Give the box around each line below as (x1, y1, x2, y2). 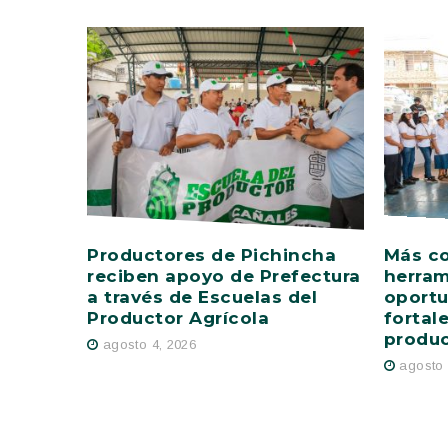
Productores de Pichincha (87, 244, 337, 265)
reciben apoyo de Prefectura (87, 265, 361, 286)
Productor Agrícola (87, 307, 270, 328)
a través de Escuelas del (87, 286, 318, 307)
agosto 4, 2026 (102, 337, 197, 353)
